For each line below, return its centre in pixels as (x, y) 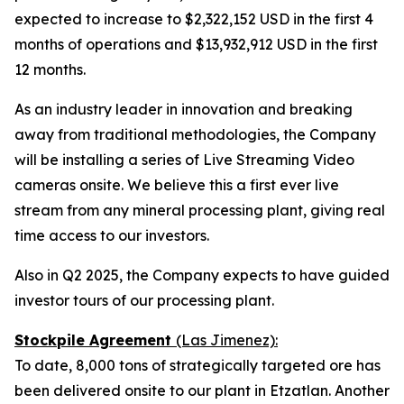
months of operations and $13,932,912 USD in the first (196, 44)
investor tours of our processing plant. (144, 300)
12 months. (50, 69)
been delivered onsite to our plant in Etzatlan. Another (202, 390)
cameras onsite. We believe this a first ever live (177, 185)
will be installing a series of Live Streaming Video (184, 160)
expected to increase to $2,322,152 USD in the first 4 (194, 19)
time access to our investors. (112, 235)
